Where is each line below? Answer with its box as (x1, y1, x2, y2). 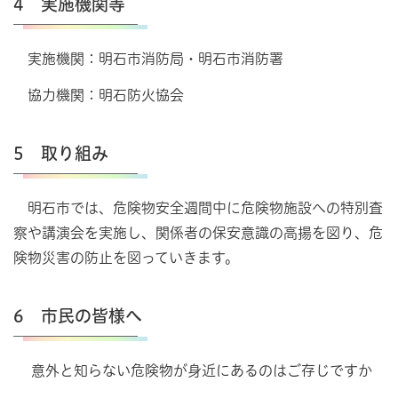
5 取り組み (13, 144, 108, 162)
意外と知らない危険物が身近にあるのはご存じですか (13, 362, 372, 378)
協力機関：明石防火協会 (13, 87, 184, 102)
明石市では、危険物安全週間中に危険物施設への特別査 (13, 200, 383, 215)
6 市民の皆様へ (13, 306, 142, 324)
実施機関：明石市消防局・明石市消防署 (13, 52, 283, 67)
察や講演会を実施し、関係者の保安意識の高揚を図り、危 (13, 225, 383, 240)
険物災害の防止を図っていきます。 (13, 250, 239, 265)
